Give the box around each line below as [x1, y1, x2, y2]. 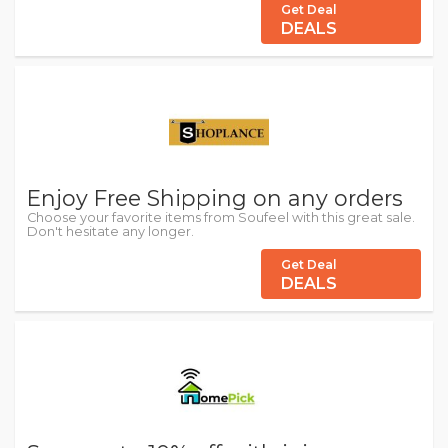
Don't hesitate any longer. [27, 224, 194, 239]
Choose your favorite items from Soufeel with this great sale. [27, 210, 415, 225]
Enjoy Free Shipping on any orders [27, 185, 403, 211]
